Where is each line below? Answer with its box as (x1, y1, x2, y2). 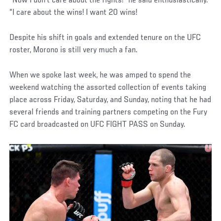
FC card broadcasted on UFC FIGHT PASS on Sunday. (9, 120, 186, 129)
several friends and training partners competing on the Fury (9, 108, 208, 117)
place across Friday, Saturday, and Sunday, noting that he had (9, 95, 212, 105)
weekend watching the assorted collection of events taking (9, 83, 207, 92)
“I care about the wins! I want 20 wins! (9, 8, 138, 17)
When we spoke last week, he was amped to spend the (9, 71, 191, 80)
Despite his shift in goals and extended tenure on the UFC (9, 33, 201, 42)
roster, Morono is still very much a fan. (9, 45, 138, 55)
